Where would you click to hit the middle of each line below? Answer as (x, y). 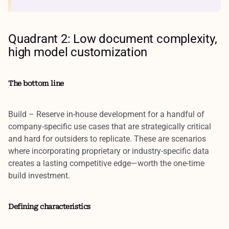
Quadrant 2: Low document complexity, (113, 39)
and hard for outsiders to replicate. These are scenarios (107, 139)
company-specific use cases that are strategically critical (110, 126)
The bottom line (36, 83)
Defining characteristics (49, 206)
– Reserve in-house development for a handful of (116, 114)
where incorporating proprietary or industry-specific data (109, 151)
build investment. (39, 175)
